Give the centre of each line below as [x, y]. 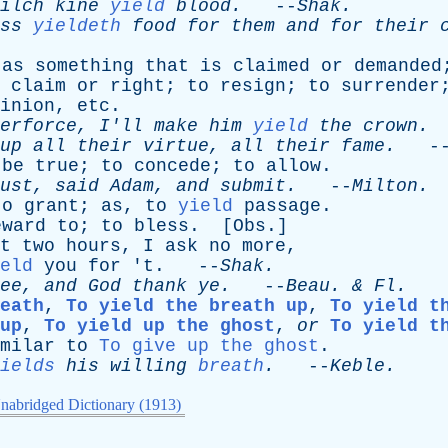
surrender [390, 86]
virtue [176, 146]
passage [282, 206]
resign [253, 86]
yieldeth [77, 26]
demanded [398, 66]
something [84, 66]
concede [172, 166]
